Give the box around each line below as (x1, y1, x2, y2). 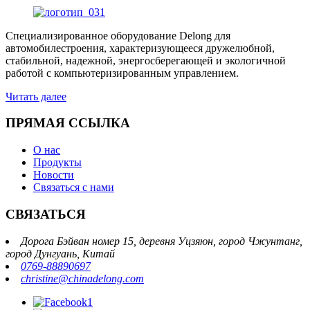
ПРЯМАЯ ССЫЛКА (6, 116, 130, 131)
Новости (33, 169, 74, 181)
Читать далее (6, 90, 66, 102)
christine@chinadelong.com (21, 272, 144, 284)
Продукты (33, 156, 82, 169)
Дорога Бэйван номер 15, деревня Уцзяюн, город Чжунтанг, (21, 235, 302, 247)
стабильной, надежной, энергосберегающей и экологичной (6, 54, 286, 66)
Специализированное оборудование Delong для (6, 29, 230, 42)
